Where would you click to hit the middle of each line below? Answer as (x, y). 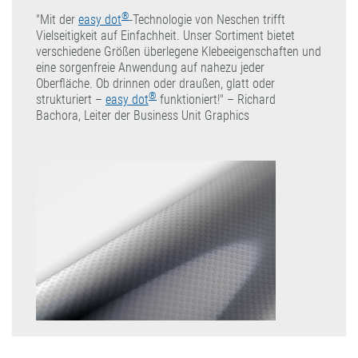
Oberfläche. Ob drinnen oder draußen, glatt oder (155, 83)
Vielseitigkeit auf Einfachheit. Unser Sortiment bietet (165, 35)
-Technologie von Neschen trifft (207, 19)
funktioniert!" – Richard (216, 99)
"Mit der (57, 19)
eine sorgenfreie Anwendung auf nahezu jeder (150, 67)
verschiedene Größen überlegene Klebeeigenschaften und (179, 51)
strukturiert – (71, 99)
